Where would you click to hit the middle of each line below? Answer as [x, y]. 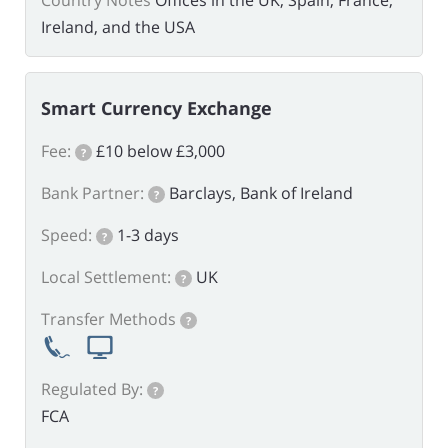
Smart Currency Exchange [156, 108]
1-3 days [148, 235]
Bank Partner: [92, 193]
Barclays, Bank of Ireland [261, 193]
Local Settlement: [106, 277]
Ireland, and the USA [118, 27]
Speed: [66, 235]
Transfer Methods [108, 319]
